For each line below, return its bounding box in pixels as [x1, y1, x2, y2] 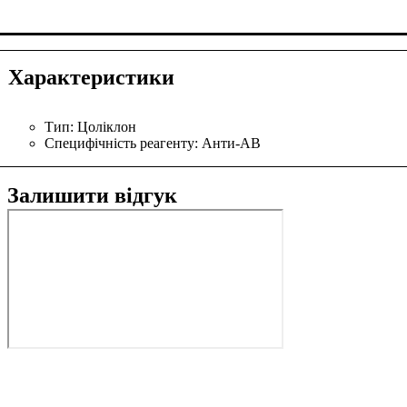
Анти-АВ [202, 135, 261, 152]
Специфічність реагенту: [45, 135, 202, 152]
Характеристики [8, 65, 174, 90]
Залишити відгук [7, 184, 177, 208]
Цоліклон [77, 119, 136, 135]
